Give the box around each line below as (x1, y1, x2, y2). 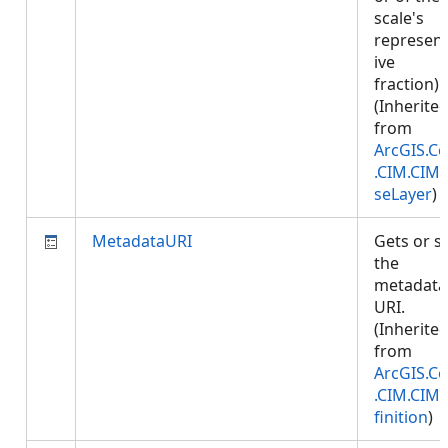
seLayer (374, 183, 432, 205)
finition (374, 406, 428, 428)
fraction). (374, 73, 443, 95)
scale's (374, 7, 424, 29)
